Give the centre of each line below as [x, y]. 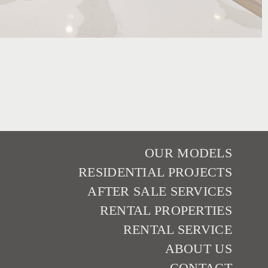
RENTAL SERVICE [177, 230]
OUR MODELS [188, 153]
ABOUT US [198, 249]
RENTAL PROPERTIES [166, 211]
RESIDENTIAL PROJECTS [155, 172]
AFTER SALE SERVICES [160, 191]
